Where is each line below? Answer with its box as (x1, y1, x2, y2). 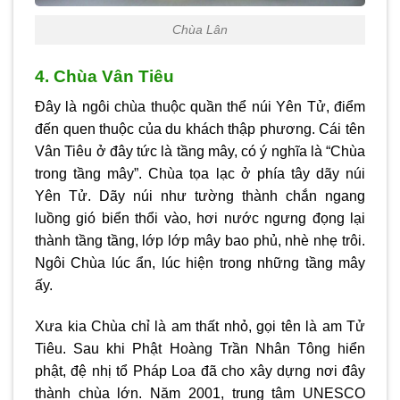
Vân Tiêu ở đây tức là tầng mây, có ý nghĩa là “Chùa (35, 144, 365, 160)
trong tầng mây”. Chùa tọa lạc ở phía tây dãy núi (35, 166, 365, 182)
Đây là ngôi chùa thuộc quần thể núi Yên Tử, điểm (35, 99, 365, 115)
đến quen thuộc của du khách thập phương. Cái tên (35, 121, 365, 137)
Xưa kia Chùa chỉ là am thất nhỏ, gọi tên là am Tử (35, 319, 365, 335)
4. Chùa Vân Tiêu (35, 66, 174, 86)
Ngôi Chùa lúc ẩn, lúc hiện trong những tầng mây (35, 255, 365, 271)
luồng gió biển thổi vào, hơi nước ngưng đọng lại (35, 211, 365, 227)
